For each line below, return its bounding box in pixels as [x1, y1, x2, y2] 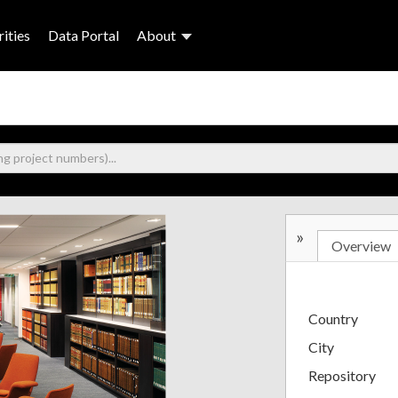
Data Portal [48, 27, 119, 44]
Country [308, 309, 358, 327]
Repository [308, 366, 376, 384]
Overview [331, 236, 391, 254]
